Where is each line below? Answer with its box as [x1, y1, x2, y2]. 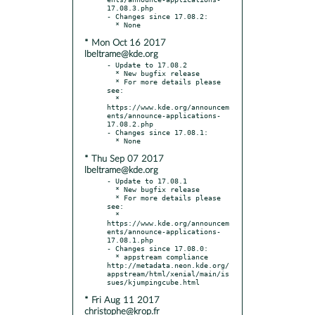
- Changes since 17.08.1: [107, 127, 208, 136]
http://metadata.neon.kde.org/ [107, 260, 229, 269]
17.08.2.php [107, 119, 153, 128]
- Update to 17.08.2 [107, 60, 187, 69]
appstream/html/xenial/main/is [107, 269, 229, 278]
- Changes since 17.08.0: [107, 243, 208, 252]
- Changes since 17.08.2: [107, 11, 208, 20]
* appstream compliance [107, 252, 115, 261]
